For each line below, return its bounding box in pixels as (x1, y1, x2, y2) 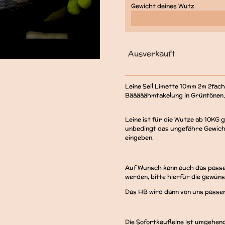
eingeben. (125, 133, 154, 142)
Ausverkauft (128, 48, 175, 59)
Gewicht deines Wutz (131, 1, 194, 10)
